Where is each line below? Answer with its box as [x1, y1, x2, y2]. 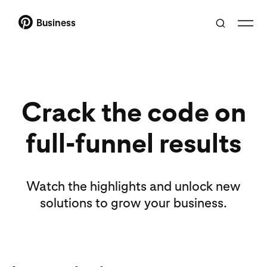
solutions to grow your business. [40, 195, 227, 210]
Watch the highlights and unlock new [26, 178, 241, 194]
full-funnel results [26, 126, 241, 159]
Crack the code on [21, 95, 246, 128]
